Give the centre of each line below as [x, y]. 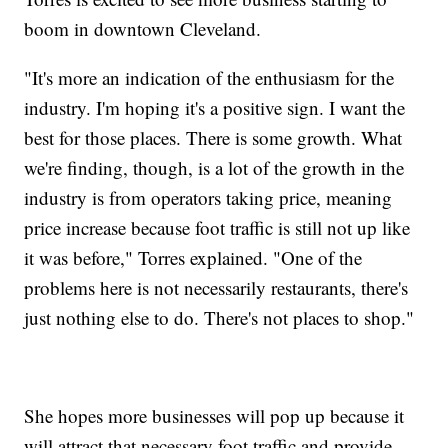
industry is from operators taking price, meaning [208, 198]
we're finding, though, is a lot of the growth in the [214, 168]
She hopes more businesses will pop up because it [214, 416]
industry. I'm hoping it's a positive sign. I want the [215, 108]
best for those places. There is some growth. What [213, 138]
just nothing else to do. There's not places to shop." [219, 318]
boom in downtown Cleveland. [143, 29]
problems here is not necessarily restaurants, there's [216, 288]
